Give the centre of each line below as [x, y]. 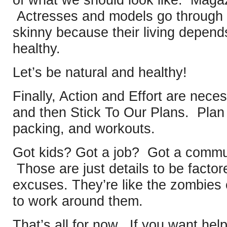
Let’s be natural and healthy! [100, 72]
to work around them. [78, 201]
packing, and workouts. [84, 128]
